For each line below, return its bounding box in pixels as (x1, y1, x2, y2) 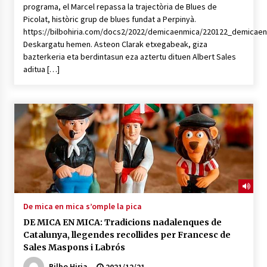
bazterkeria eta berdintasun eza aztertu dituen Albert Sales (23, 51, 236, 63)
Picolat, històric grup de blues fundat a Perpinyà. (23, 14, 196, 25)
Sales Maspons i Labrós (23, 242, 125, 253)
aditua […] (23, 64, 60, 75)
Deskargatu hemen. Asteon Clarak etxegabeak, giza (23, 39, 207, 50)
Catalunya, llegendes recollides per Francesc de (23, 229, 231, 241)
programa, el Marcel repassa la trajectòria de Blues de (23, 1, 217, 13)
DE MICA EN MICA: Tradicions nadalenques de (23, 217, 222, 228)
